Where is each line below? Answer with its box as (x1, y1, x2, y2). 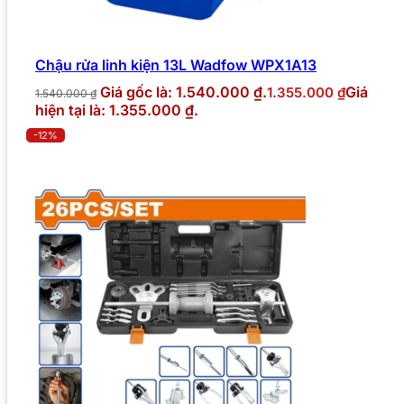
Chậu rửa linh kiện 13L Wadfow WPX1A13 (35, 56, 317, 75)
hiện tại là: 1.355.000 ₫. (35, 101, 198, 120)
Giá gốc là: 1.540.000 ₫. (100, 83, 267, 102)
